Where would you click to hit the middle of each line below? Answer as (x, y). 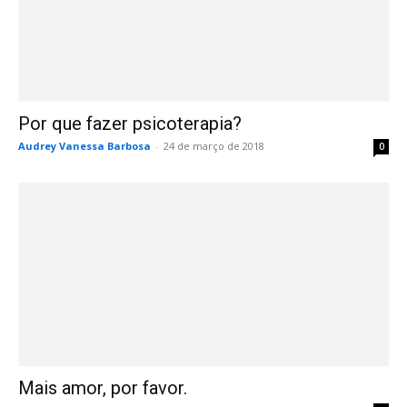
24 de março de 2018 (214, 146)
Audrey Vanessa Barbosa (84, 146)
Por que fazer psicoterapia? (130, 124)
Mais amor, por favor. (103, 387)
